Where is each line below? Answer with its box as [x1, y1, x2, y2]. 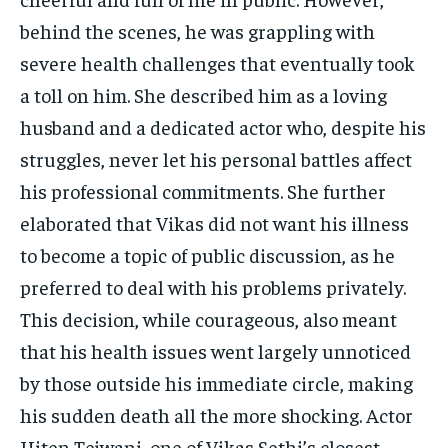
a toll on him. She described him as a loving [20, 82, 387, 108]
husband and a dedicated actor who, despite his [20, 114, 426, 140]
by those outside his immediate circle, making [20, 370, 413, 396]
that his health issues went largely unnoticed [20, 338, 411, 364]
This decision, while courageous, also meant [20, 306, 397, 332]
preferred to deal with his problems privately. [20, 274, 406, 300]
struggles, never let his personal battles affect [20, 146, 412, 172]
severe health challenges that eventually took [20, 50, 415, 76]
